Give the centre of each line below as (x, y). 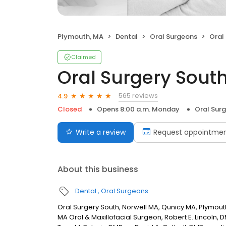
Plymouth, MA (80, 37)
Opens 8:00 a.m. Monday (138, 109)
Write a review (101, 132)
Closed (70, 109)
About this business (98, 169)
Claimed (83, 57)
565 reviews (138, 96)
